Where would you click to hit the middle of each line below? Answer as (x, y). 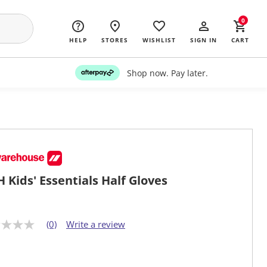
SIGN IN (204, 40)
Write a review (96, 224)
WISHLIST (159, 40)
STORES (115, 40)
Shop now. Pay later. (167, 73)
